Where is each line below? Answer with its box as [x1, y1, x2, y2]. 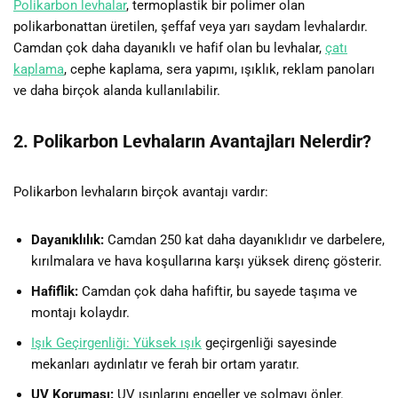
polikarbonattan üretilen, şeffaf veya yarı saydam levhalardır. [13, 18, 368, 35]
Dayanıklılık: [31, 231, 104, 248]
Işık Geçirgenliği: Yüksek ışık [31, 334, 202, 351]
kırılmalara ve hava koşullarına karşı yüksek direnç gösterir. [31, 252, 382, 269]
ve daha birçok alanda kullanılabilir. [13, 82, 220, 99]
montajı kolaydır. [31, 304, 130, 321]
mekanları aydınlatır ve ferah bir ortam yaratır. [31, 355, 299, 372]
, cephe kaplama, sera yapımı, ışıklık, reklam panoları [64, 60, 375, 77]
